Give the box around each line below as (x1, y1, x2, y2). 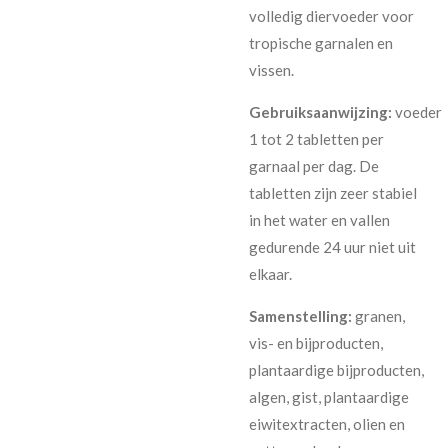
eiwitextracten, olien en (249, 414, 405, 433)
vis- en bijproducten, (249, 333, 383, 352)
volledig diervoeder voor (249, 6, 414, 25)
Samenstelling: (249, 306, 355, 325)
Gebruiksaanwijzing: (249, 102, 395, 121)
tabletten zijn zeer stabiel (249, 183, 417, 202)
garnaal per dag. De (249, 156, 379, 175)
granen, (355, 306, 405, 325)
